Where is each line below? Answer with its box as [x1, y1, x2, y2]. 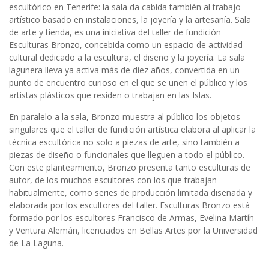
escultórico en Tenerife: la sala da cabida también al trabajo [9, 1, 241, 13]
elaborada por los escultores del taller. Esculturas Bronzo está [9, 199, 250, 211]
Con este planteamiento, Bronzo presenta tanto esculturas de [9, 162, 250, 174]
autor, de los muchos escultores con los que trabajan [9, 174, 217, 186]
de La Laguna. [9, 237, 64, 249]
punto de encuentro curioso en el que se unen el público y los [9, 77, 247, 89]
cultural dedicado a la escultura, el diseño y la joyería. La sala [9, 52, 245, 64]
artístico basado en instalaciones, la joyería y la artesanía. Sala [9, 14, 251, 26]
